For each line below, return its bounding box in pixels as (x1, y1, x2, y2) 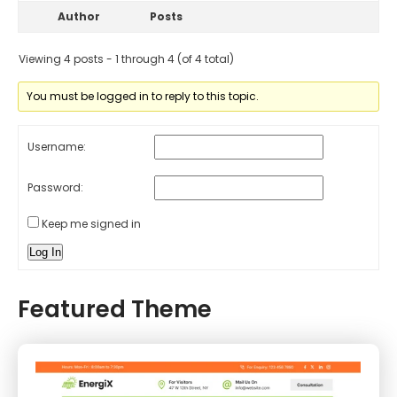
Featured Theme (18, 292, 212, 325)
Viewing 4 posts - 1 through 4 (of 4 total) (19, 51, 234, 66)
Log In (29, 245, 61, 259)
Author (58, 8, 100, 24)
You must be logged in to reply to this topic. (27, 88, 260, 104)
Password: (27, 180, 83, 196)
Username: (27, 139, 86, 155)
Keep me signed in (42, 215, 141, 231)
